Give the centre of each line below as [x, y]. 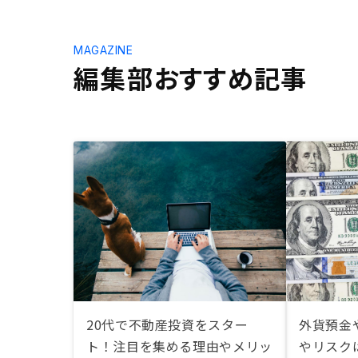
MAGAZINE [103, 50]
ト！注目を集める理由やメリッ [179, 346]
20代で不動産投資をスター [167, 324]
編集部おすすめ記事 [191, 78]
